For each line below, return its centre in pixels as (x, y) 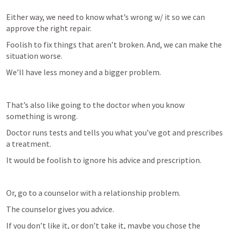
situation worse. (35, 56)
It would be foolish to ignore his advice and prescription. (105, 160)
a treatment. (29, 144)
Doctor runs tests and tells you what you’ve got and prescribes (114, 132)
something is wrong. (43, 116)
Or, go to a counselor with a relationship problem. (93, 193)
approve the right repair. (50, 28)
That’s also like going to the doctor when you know (95, 105)
